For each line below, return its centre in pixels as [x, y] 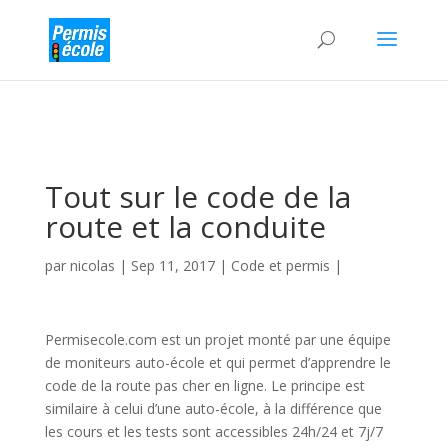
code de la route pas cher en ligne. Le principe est [204, 385]
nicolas [92, 265]
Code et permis [280, 265]
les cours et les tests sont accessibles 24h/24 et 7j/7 [213, 431]
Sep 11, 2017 [172, 265]
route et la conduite [185, 226]
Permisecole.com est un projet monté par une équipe [217, 339]
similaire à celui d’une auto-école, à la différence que [213, 408]
